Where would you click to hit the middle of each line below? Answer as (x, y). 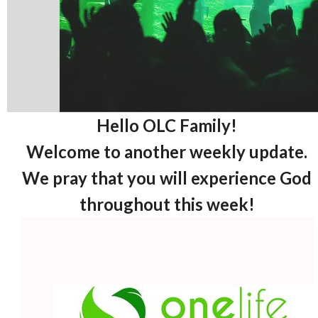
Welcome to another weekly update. (167, 152)
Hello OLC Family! (167, 126)
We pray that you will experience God (167, 178)
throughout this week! (167, 204)
